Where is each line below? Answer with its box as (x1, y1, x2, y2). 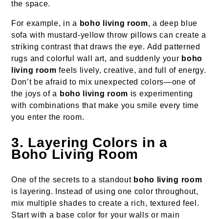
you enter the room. (11, 113, 85, 122)
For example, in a (11, 19, 80, 28)
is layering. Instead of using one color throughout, (11, 187, 198, 196)
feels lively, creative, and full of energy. (56, 66, 206, 75)
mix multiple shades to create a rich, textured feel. (11, 199, 199, 208)
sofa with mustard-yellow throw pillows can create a (11, 31, 206, 40)
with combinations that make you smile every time (11, 101, 199, 110)
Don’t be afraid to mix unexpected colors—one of (11, 78, 196, 87)
